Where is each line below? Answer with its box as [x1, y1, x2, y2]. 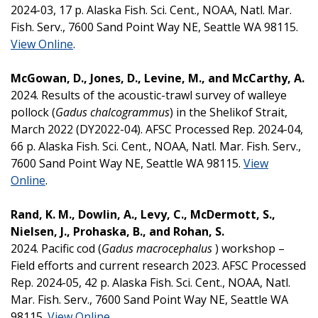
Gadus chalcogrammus [55, 104, 170, 120]
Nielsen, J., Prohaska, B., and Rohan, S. [11, 223, 227, 239]
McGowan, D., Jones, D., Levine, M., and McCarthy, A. [11, 70, 307, 86]
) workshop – [212, 240, 285, 256]
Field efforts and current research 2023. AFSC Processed [11, 257, 306, 273]
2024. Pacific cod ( [11, 240, 102, 256]
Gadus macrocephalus [102, 240, 212, 256]
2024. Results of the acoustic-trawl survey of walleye [11, 87, 287, 103]
